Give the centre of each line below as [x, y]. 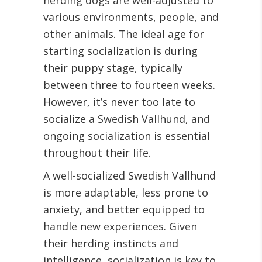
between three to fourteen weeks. [129, 85]
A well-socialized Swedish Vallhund [130, 176]
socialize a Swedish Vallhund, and [127, 119]
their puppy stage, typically [113, 68]
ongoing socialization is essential [127, 136]
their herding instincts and [111, 244]
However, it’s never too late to [119, 102]
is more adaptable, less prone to [126, 193]
